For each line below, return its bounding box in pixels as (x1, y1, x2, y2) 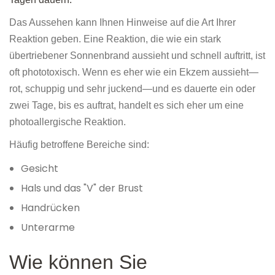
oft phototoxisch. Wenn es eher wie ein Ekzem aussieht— (9, 67, 258, 78)
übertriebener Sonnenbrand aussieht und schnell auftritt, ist (9, 50, 265, 61)
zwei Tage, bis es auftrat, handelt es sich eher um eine (9, 100, 244, 111)
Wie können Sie (9, 251, 147, 274)
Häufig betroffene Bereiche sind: (9, 139, 149, 150)
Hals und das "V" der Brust (21, 181, 144, 196)
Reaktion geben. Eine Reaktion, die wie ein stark (9, 34, 221, 45)
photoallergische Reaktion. (9, 117, 126, 128)
